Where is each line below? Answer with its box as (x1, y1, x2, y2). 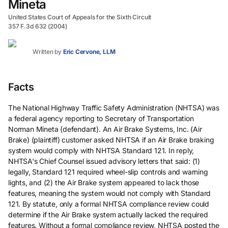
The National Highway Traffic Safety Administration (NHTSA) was (8, 103, 219, 112)
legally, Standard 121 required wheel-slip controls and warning (8, 167, 208, 176)
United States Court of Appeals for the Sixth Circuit (8, 13, 152, 21)
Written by (33, 47, 62, 55)
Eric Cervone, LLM (63, 47, 116, 55)
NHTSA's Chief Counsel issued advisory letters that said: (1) (8, 157, 201, 165)
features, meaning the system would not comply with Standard (8, 189, 211, 197)
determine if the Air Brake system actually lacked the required (8, 210, 208, 219)
